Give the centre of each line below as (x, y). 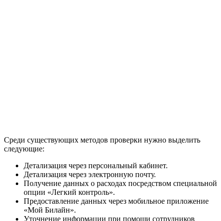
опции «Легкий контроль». (69, 192)
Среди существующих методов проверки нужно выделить (102, 140)
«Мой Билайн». (50, 210)
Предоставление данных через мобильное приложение (116, 201)
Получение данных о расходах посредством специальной (120, 183)
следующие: (24, 148)
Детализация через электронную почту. (90, 174)
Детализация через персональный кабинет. (96, 165)
